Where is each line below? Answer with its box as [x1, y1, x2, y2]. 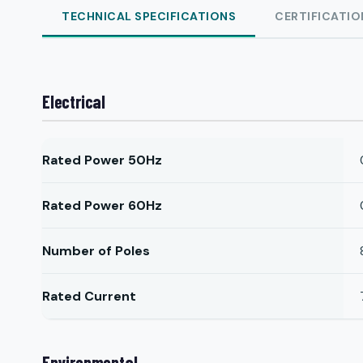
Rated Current [42, 288, 136, 305]
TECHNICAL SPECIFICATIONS [62, 9, 236, 23]
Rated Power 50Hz [42, 152, 162, 169]
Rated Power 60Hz [42, 197, 162, 214]
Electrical [42, 91, 105, 112]
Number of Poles [42, 242, 150, 259]
